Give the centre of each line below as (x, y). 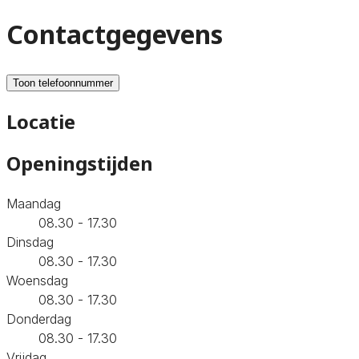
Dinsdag (30, 242)
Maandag (34, 203)
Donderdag (39, 319)
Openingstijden (80, 163)
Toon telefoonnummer (63, 83)
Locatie (41, 121)
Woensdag (37, 280)
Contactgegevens (115, 34)
